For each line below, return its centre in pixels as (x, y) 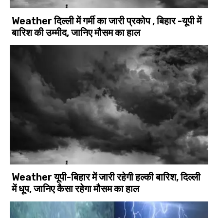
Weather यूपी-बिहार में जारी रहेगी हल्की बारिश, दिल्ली (106, 177)
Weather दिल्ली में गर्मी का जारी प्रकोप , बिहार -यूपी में (107, 21)
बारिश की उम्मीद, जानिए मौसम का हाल (76, 33)
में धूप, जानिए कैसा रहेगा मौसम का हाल (76, 189)
